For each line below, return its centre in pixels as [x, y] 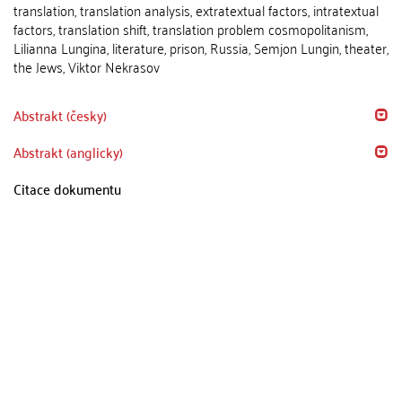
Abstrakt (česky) [60, 114]
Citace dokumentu [67, 188]
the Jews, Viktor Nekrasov [87, 66]
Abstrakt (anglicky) [68, 151]
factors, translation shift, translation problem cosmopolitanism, [191, 28]
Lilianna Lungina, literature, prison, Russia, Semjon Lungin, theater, [201, 47]
